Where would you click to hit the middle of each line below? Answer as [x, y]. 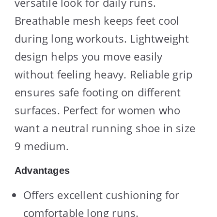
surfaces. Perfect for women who [98, 110]
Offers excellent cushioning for [101, 194]
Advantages [42, 170]
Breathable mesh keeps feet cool [97, 20]
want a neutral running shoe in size [105, 128]
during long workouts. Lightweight [102, 38]
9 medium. [42, 146]
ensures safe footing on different [98, 92]
